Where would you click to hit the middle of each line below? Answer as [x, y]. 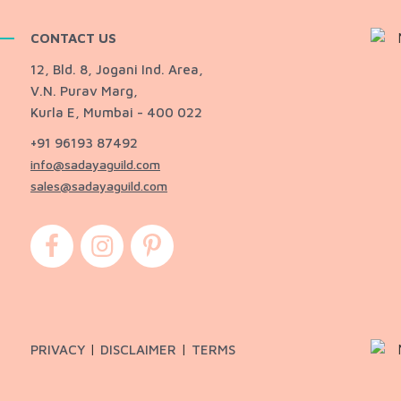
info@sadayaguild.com [95, 164]
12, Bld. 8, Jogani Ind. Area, [116, 69]
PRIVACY [57, 349]
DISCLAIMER [138, 349]
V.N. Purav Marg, [84, 90]
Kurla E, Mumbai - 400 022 [116, 112]
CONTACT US [73, 38]
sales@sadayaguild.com [98, 185]
